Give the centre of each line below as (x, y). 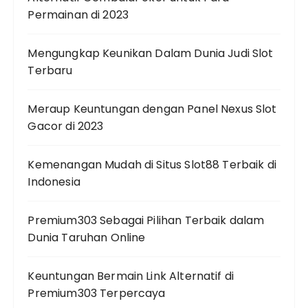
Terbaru (50, 70)
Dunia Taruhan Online (87, 238)
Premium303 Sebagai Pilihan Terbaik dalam (146, 220)
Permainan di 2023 (78, 15)
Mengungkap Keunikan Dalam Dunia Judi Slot (151, 53)
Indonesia (54, 182)
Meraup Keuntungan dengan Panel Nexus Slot (152, 109)
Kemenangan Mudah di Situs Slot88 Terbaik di (152, 165)
